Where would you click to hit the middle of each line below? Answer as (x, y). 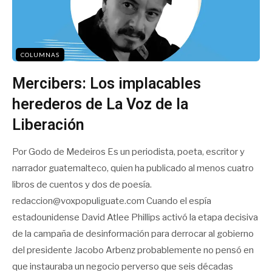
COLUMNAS (40, 54)
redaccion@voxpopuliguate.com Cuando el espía (112, 201)
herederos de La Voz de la (100, 104)
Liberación (48, 124)
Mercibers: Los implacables (107, 83)
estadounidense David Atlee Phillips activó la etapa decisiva (135, 217)
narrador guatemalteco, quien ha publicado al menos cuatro (133, 168)
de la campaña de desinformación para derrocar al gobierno (133, 233)
